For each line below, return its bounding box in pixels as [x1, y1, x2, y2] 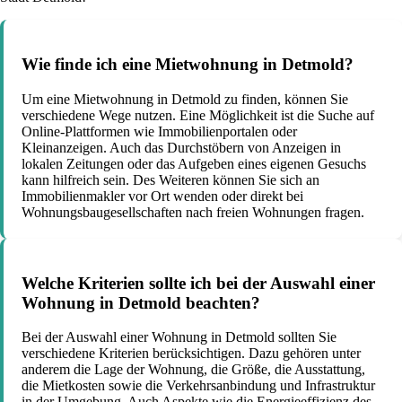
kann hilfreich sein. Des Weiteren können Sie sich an [22, 171, 319, 188]
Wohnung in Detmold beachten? [22, 293, 260, 312]
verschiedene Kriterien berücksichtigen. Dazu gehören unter [22, 345, 361, 362]
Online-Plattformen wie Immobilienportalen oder [22, 123, 297, 139]
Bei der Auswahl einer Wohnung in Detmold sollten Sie [22, 329, 336, 345]
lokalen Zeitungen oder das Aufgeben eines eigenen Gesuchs [22, 155, 366, 171]
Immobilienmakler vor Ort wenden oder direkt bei [22, 188, 303, 204]
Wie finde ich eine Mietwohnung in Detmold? [22, 55, 354, 74]
